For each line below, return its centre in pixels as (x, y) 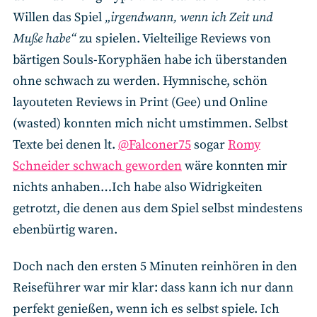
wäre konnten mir (235, 166)
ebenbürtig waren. (65, 229)
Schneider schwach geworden (97, 166)
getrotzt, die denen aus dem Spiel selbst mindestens (158, 208)
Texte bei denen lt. (65, 144)
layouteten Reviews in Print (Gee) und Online (140, 102)
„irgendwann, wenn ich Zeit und (189, 17)
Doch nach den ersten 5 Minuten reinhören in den (155, 267)
